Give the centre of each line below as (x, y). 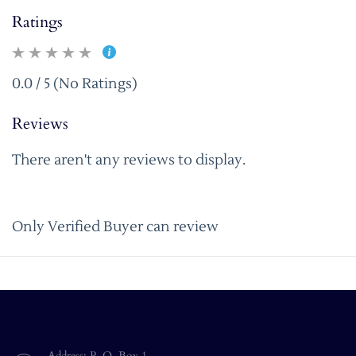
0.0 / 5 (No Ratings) (75, 84)
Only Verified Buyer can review (115, 227)
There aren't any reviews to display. (129, 160)
